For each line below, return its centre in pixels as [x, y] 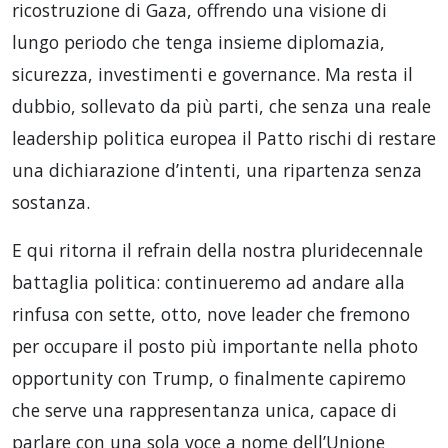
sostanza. [51, 201]
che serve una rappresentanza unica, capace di [204, 409]
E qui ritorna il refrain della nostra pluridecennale [217, 249]
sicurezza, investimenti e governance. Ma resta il [212, 73]
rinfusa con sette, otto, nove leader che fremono [211, 313]
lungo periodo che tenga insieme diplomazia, [198, 41]
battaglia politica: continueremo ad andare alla [208, 281]
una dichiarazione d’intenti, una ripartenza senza [217, 169]
